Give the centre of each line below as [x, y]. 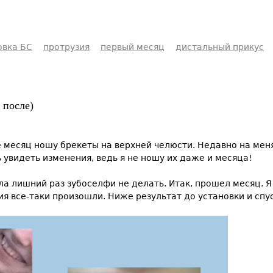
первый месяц [133, 47]
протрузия [66, 47]
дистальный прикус [220, 47]
